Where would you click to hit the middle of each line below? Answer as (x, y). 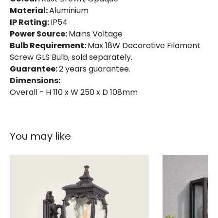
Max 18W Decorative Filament (144, 45)
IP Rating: (30, 22)
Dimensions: (35, 81)
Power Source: (39, 34)
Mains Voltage (96, 34)
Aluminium (69, 10)
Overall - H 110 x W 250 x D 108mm (74, 92)
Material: (29, 10)
